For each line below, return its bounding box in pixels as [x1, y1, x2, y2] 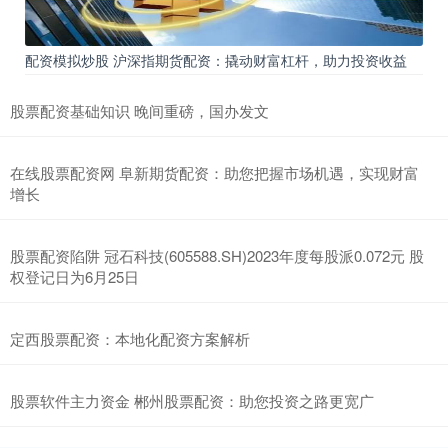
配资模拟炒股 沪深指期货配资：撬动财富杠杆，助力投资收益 [25, 49, 407, 70]
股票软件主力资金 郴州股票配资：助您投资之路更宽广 [10, 389, 374, 411]
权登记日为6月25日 [10, 265, 139, 287]
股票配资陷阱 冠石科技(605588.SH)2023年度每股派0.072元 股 [10, 244, 424, 266]
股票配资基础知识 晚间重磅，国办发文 [10, 99, 269, 121]
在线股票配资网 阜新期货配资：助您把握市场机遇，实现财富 [10, 161, 419, 183]
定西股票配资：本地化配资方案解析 [10, 327, 250, 349]
